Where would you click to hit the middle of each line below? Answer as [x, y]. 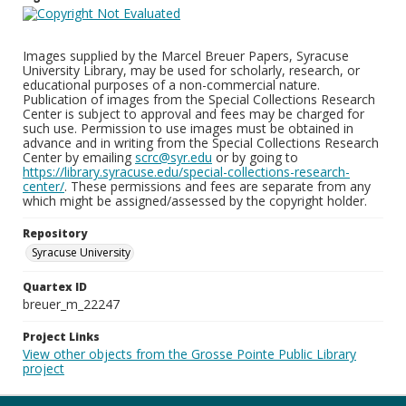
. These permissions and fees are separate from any [217, 186]
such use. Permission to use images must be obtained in [188, 128]
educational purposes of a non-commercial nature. [171, 85]
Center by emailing [79, 157]
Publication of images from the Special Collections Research [199, 99]
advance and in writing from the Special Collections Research [201, 143]
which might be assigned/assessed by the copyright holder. [195, 201]
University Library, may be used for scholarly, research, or [191, 70]
